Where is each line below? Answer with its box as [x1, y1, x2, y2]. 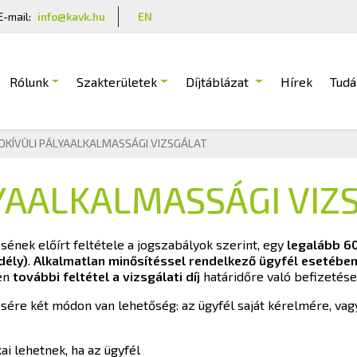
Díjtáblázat [186, 73, 249, 89]
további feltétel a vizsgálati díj [10, 268, 200, 284]
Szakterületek [76, 73, 158, 89]
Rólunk [9, 73, 49, 89]
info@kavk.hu [37, 9, 105, 23]
